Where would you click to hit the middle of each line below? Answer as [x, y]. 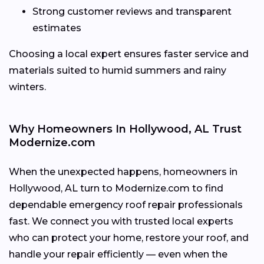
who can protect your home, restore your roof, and [129, 237]
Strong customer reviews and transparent [132, 11]
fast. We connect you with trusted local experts [121, 221]
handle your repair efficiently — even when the [118, 254]
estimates [57, 28]
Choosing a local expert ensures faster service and [129, 54]
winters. [27, 87]
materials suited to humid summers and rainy [118, 70]
